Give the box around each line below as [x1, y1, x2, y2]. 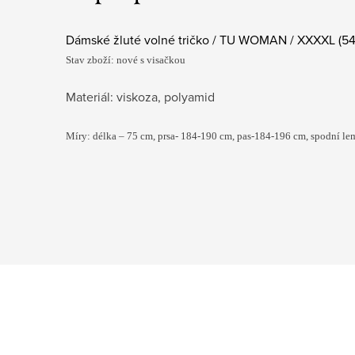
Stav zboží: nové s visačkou [66, 53, 185, 66]
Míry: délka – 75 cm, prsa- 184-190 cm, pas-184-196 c [66, 129, 298, 142]
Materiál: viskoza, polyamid [66, 87, 215, 105]
